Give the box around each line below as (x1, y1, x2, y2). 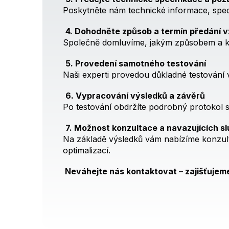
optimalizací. (63, 145, 110, 155)
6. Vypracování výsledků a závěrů (65, 90, 205, 101)
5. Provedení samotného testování (65, 58, 206, 68)
